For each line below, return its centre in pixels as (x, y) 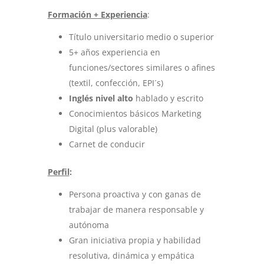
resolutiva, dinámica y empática (131, 255)
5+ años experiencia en (114, 52)
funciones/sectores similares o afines (142, 67)
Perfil (58, 172)
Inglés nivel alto (101, 98)
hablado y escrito (168, 98)
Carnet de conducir (107, 144)
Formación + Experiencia (97, 14)
